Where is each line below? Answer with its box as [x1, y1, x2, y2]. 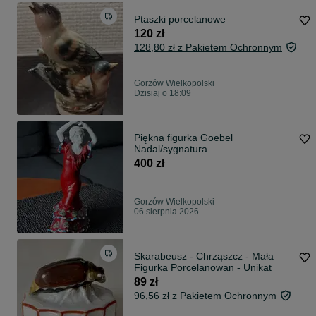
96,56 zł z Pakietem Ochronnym [134, 290, 276, 302]
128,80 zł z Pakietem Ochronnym [134, 42, 282, 54]
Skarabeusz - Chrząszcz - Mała [134, 250, 274, 262]
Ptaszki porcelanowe [134, 13, 226, 25]
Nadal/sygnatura [134, 143, 207, 155]
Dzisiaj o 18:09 [134, 88, 191, 99]
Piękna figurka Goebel [134, 132, 233, 144]
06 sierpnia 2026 [134, 207, 199, 217]
